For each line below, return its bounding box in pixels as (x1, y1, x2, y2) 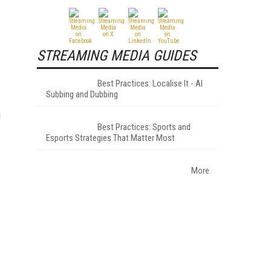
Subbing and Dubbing (46, 88, 118, 100)
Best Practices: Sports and (97, 121, 191, 132)
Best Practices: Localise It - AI (97, 77, 203, 89)
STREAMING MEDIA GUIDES (37, 47, 196, 64)
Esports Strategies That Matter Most (46, 132, 175, 143)
